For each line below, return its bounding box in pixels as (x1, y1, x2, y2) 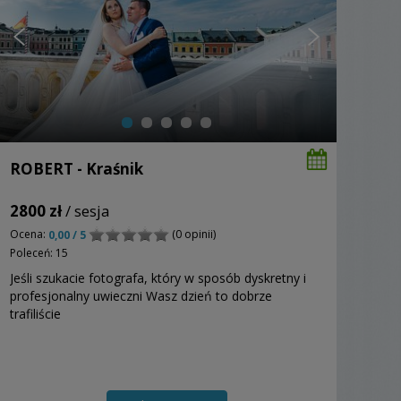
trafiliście (10, 304, 61, 322)
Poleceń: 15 (10, 244, 68, 260)
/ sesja (62, 200, 110, 221)
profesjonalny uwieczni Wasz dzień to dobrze (10, 286, 272, 304)
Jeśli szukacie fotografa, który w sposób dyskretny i (10, 269, 306, 286)
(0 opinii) (169, 226, 216, 242)
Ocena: (10, 226, 48, 242)
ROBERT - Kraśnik (10, 158, 143, 179)
